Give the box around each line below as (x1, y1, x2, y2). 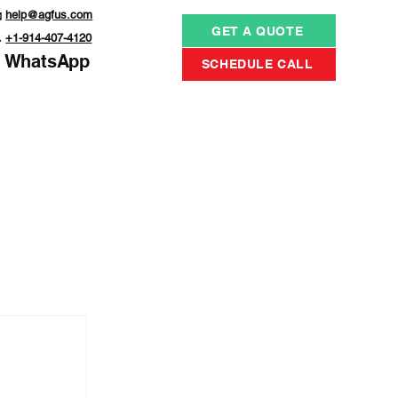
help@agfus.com (5, 8, 93, 22)
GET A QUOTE (211, 23, 304, 38)
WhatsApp (4, 51, 91, 73)
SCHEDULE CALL (201, 57, 314, 72)
